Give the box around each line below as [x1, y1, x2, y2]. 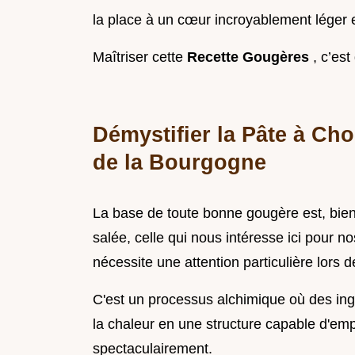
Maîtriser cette [93, 49, 187, 66]
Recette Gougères [187, 49, 313, 66]
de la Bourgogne [93, 150, 266, 175]
